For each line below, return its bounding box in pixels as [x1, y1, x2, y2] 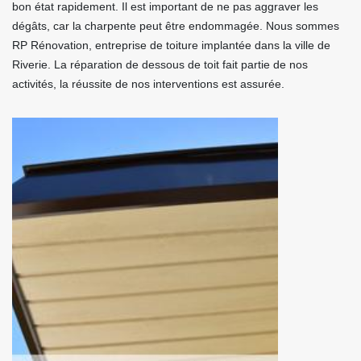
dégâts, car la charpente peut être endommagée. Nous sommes [12, 19, 339, 32]
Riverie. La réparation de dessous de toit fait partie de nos [12, 58, 308, 71]
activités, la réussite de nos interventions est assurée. [12, 77, 284, 90]
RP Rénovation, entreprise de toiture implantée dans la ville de [12, 39, 330, 52]
